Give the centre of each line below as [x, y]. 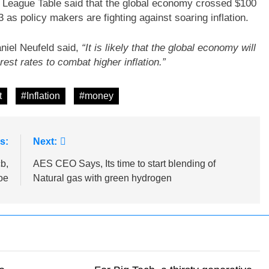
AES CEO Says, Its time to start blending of [124, 164]
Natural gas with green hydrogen [102, 178]
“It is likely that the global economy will [169, 47]
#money [96, 96]
